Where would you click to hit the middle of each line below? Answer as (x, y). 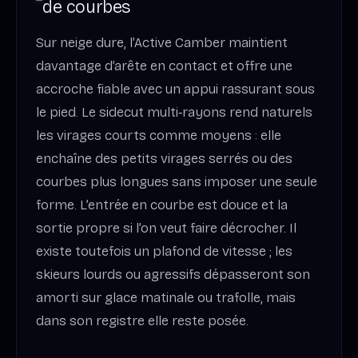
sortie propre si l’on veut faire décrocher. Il (166, 229)
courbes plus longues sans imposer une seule (177, 182)
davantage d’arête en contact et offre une (164, 66)
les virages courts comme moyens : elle (159, 136)
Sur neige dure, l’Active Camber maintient (162, 43)
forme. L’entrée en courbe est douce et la (162, 205)
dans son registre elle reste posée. (142, 321)
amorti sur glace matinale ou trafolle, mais (166, 298)
